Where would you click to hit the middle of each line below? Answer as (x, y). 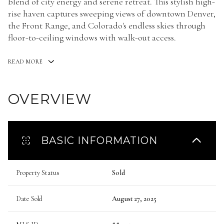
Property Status (38, 172)
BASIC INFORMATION (99, 140)
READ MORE (25, 61)
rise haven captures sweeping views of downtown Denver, (112, 13)
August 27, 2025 (134, 198)
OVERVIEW (50, 99)
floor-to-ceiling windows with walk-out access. (92, 37)
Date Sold (29, 198)
